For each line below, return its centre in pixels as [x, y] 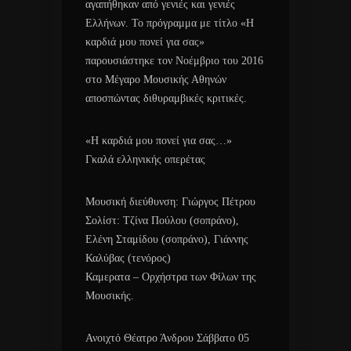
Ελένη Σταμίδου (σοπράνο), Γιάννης [167, 239]
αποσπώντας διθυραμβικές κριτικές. [166, 98]
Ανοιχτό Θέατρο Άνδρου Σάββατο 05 [167, 338]
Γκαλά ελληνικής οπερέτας [145, 159]
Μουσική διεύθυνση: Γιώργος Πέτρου [170, 201]
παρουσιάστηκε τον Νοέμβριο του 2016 [174, 60]
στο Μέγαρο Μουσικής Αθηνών [156, 79]
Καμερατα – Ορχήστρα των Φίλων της [171, 277]
